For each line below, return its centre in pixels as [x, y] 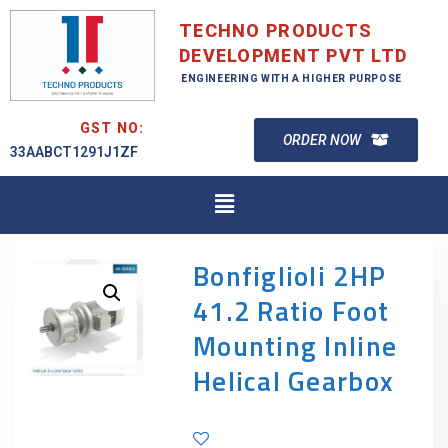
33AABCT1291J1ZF [74, 151]
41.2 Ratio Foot [291, 311]
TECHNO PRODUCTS [276, 30]
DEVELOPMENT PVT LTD [293, 55]
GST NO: [112, 127]
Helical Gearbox [293, 381]
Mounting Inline [295, 346]
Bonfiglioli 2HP [289, 276]
